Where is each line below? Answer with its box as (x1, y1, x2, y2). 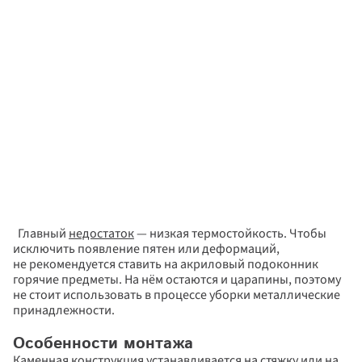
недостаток (69, 225, 134, 242)
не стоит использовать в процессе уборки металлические (13, 286, 340, 304)
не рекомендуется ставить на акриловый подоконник (13, 255, 318, 273)
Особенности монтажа (13, 332, 193, 356)
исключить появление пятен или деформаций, (13, 240, 280, 258)
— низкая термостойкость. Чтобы (134, 225, 326, 242)
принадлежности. (13, 301, 120, 319)
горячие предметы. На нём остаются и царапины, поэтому (13, 271, 341, 288)
